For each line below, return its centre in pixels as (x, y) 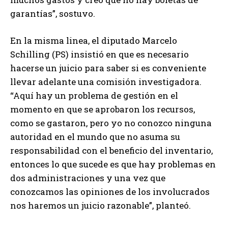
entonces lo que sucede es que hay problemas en (113, 164)
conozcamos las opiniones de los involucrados (110, 191)
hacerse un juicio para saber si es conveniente (108, 68)
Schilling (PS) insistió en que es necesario (99, 54)
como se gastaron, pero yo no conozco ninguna (111, 123)
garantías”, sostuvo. (53, 13)
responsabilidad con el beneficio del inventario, (111, 150)
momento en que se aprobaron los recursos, (103, 109)
